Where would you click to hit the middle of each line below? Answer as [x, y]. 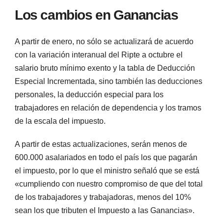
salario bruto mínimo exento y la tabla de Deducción [105, 68]
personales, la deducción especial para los [89, 95]
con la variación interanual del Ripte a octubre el [99, 55]
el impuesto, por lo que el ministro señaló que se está [107, 171]
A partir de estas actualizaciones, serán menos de [101, 144]
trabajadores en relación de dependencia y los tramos [108, 108]
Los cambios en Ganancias [96, 15]
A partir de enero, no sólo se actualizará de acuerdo [104, 42]
